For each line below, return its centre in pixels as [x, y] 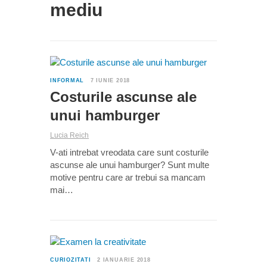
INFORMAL [67, 81]
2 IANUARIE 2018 [124, 260]
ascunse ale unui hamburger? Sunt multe [130, 165]
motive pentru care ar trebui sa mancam [128, 178]
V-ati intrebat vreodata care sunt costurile [129, 153]
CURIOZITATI [71, 260]
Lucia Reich [69, 136]
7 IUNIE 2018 [110, 81]
